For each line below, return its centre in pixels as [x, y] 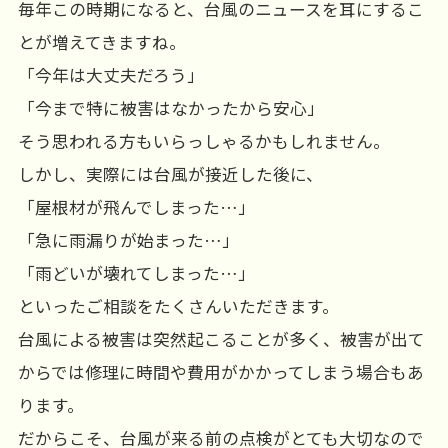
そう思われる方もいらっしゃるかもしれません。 [203, 140]
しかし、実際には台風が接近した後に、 [170, 173]
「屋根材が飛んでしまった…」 [136, 206]
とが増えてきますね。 [101, 41]
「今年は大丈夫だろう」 [110, 74]
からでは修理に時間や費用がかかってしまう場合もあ [220, 371]
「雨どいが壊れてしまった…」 [136, 272]
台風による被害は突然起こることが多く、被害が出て [221, 338]
